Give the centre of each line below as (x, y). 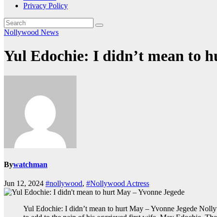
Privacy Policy (46, 6)
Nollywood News (31, 32)
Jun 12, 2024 (25, 184)
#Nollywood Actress (118, 184)
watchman (30, 165)
